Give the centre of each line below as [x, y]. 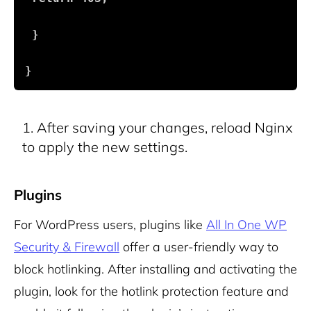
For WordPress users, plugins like [110, 225]
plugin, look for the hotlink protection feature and [151, 292]
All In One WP [246, 225]
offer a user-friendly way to [199, 247]
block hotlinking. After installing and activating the [155, 269]
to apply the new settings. [105, 147]
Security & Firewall [67, 247]
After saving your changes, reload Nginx [165, 128]
